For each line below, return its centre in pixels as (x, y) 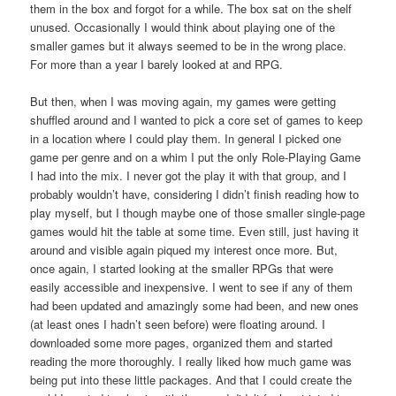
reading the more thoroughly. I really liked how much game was (191, 361)
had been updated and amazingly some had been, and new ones (195, 305)
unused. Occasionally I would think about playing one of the (183, 27)
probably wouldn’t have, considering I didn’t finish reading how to (195, 194)
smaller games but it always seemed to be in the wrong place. (189, 45)
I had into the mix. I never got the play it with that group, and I (189, 175)
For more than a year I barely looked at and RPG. (157, 64)
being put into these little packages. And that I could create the (191, 379)
